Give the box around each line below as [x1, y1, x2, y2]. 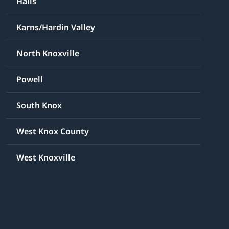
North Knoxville [16, 47, 80, 59]
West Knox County [16, 125, 89, 137]
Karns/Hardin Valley [16, 21, 96, 33]
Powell [16, 73, 43, 85]
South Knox [16, 99, 62, 111]
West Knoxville [16, 151, 76, 163]
